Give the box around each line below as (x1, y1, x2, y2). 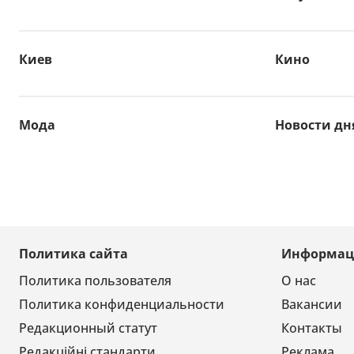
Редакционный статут (19, 319, 157, 337)
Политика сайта (19, 245, 128, 263)
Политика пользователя (19, 272, 171, 290)
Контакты (281, 319, 342, 337)
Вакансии (281, 296, 342, 314)
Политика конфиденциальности (19, 296, 224, 314)
